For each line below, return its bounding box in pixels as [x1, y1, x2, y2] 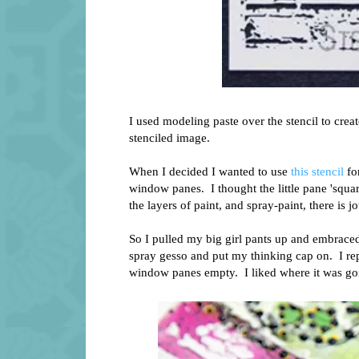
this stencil [291, 164, 344, 179]
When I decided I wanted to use [129, 164, 291, 179]
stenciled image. [129, 131, 210, 145]
